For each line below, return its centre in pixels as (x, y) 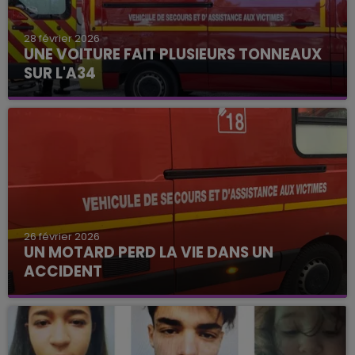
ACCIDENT (63, 272)
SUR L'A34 (60, 73)
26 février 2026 (62, 237)
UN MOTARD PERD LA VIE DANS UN (149, 253)
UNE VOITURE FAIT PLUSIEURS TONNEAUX (173, 54)
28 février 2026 (62, 38)
